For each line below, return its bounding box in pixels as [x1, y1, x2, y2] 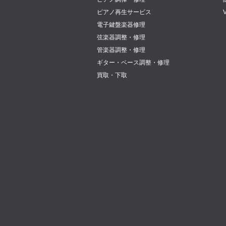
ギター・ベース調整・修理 [97, 59, 169, 66]
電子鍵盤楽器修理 [97, 21, 145, 28]
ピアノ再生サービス [97, 9, 151, 16]
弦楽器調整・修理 [97, 34, 145, 41]
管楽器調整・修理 [97, 46, 145, 53]
